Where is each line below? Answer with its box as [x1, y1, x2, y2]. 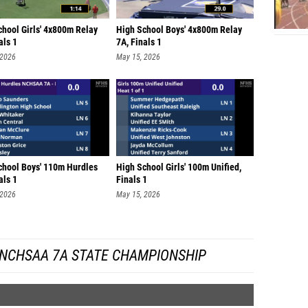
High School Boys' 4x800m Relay [116, 24, 242, 36]
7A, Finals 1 [116, 36, 162, 48]
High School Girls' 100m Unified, [116, 162, 241, 173]
